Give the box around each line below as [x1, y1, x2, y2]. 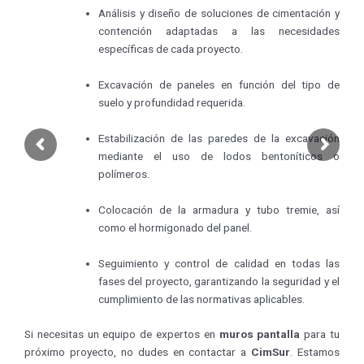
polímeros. [98, 167, 150, 181]
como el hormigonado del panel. [98, 221, 253, 235]
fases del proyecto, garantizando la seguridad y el [98, 275, 340, 288]
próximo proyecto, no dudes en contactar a [24, 344, 252, 358]
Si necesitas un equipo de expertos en [24, 327, 219, 340]
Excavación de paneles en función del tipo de [98, 78, 340, 92]
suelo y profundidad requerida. [98, 96, 246, 110]
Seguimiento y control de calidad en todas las [98, 257, 340, 271]
